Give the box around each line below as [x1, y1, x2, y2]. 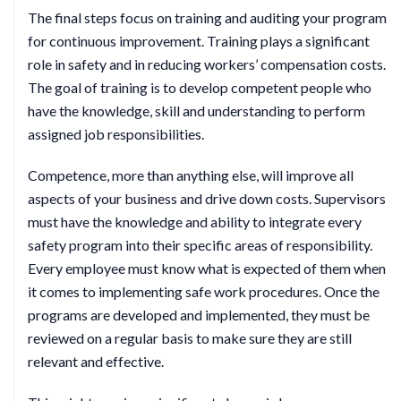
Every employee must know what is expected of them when [28, 260, 386, 277]
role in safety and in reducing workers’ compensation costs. [28, 55, 386, 73]
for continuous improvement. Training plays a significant [28, 32, 370, 49]
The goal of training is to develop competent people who [28, 79, 371, 96]
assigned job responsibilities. [28, 125, 204, 142]
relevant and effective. [28, 353, 164, 370]
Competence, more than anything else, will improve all [28, 166, 354, 183]
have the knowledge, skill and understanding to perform [28, 102, 365, 119]
